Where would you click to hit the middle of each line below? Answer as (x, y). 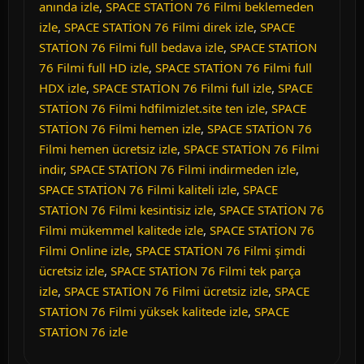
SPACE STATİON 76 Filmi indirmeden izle (183, 169)
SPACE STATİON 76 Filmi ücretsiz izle (166, 291)
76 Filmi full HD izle (94, 67)
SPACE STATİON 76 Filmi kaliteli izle (138, 189)
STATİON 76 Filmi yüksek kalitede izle (143, 311)
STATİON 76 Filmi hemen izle (120, 128)
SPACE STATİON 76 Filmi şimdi (221, 250)
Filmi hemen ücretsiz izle (108, 149)
